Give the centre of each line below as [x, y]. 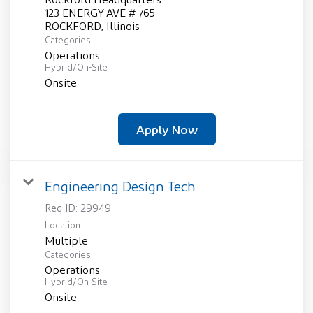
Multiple [66, 241]
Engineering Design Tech [120, 187]
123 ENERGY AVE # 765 [100, 13]
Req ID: [63, 208]
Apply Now [167, 130]
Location [63, 226]
